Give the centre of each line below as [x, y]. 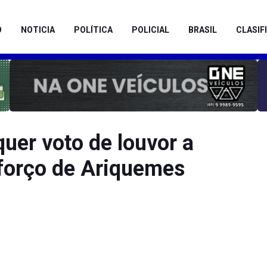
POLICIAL [150, 30]
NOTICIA [38, 30]
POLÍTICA [93, 30]
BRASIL [203, 30]
